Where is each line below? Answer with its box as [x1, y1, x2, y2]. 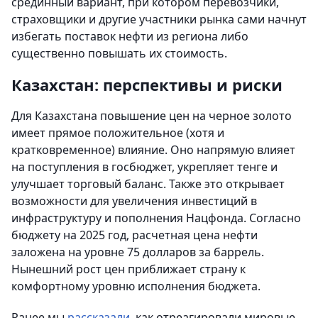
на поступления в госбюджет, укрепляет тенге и [11, 158, 278, 175]
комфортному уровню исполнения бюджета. [11, 278, 261, 294]
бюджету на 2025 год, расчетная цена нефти [11, 226, 258, 243]
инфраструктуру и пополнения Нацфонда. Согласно [11, 209, 301, 226]
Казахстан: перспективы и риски [11, 73, 283, 95]
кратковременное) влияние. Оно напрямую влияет [11, 141, 295, 158]
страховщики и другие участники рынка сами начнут [11, 11, 307, 27]
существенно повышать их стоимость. [11, 45, 227, 61]
